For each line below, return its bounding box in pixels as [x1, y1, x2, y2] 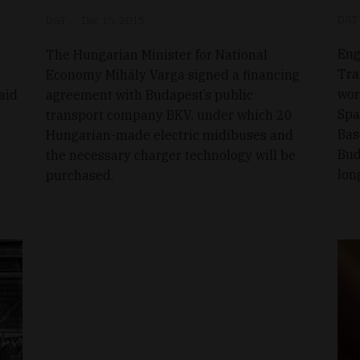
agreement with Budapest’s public [46, 86, 254, 103]
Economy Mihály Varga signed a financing [46, 66, 301, 83]
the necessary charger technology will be [46, 146, 297, 163]
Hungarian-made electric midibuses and [46, 126, 294, 143]
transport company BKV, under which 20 [46, 106, 293, 123]
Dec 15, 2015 [82, 13, 145, 27]
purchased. [46, 166, 114, 183]
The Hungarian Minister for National [46, 46, 268, 63]
